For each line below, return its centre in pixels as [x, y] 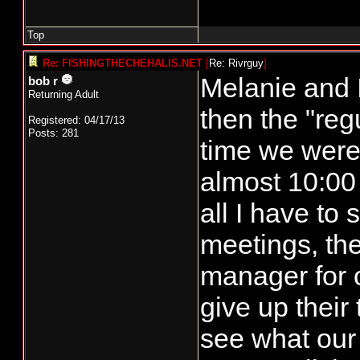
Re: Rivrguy [236, 63]
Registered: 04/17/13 [76, 120]
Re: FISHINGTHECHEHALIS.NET [123, 63]
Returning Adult [63, 94]
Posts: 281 [53, 133]
